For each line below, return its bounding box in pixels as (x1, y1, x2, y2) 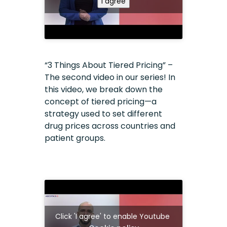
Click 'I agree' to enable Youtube (55, 211, 172, 221)
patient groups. (45, 132, 106, 144)
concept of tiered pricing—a (45, 95, 157, 107)
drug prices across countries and (45, 120, 176, 132)
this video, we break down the (45, 83, 163, 95)
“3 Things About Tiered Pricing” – (45, 59, 173, 71)
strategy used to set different (45, 107, 163, 120)
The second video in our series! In (45, 71, 176, 83)
